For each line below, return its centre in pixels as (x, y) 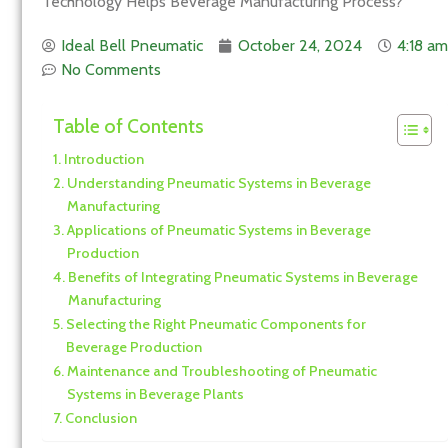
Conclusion (100, 417)
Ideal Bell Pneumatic (132, 45)
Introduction (103, 158)
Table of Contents (128, 125)
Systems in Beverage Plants (155, 393)
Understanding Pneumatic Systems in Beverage (218, 182)
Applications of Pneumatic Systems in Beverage (218, 229)
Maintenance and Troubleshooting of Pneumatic (221, 370)
